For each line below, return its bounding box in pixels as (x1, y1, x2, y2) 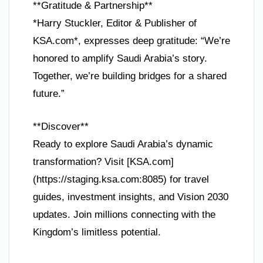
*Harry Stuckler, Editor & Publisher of (33, 18, 197, 29)
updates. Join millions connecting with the (33, 208, 215, 220)
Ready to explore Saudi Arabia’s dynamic (33, 138, 213, 150)
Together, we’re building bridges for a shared (33, 70, 227, 82)
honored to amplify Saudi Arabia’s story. (33, 53, 207, 65)
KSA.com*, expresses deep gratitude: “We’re (33, 35, 230, 47)
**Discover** (33, 120, 89, 132)
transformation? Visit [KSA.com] (33, 156, 174, 167)
